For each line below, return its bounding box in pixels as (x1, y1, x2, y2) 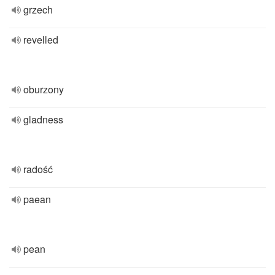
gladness (23, 112, 63, 126)
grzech (23, 2, 53, 17)
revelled (23, 33, 58, 47)
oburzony (23, 82, 64, 96)
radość (23, 162, 53, 176)
